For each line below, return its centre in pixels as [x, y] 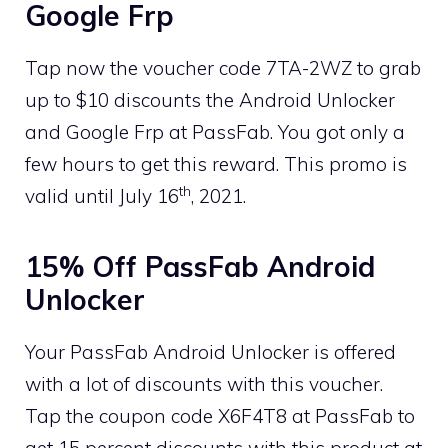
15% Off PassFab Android [200, 266]
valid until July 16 [102, 195]
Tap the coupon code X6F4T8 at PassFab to [220, 415]
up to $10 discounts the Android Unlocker [210, 99]
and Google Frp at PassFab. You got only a [215, 131]
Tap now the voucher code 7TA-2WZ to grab [223, 67]
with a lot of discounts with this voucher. [204, 383]
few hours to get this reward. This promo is [216, 163]
